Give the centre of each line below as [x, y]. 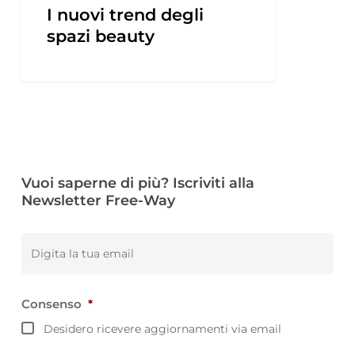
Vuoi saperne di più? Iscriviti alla [137, 183]
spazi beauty [100, 36]
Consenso [51, 304]
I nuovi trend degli [125, 15]
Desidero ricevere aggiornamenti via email [162, 329]
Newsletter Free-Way [98, 200]
